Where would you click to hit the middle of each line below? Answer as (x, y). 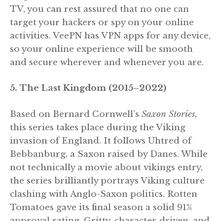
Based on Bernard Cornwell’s (76, 114)
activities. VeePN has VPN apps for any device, (110, 36)
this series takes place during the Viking (98, 127)
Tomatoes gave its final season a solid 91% (101, 207)
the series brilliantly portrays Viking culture (107, 181)
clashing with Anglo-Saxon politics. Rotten (104, 194)
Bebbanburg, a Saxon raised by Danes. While (109, 154)
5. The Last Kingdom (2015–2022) (88, 88)
